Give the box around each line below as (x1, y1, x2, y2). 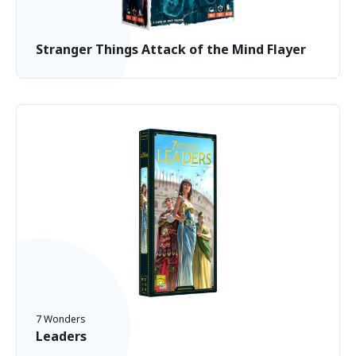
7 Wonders (36, 312, 86, 326)
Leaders (36, 327, 87, 345)
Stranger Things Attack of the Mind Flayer (36, 41, 306, 58)
